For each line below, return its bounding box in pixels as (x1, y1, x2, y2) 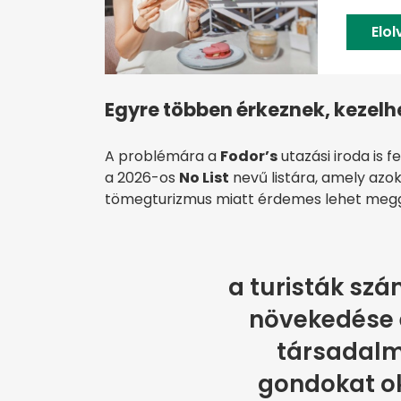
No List (179, 167, 229, 189)
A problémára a (105, 146, 220, 167)
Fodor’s (220, 146, 277, 167)
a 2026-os (105, 167, 179, 189)
